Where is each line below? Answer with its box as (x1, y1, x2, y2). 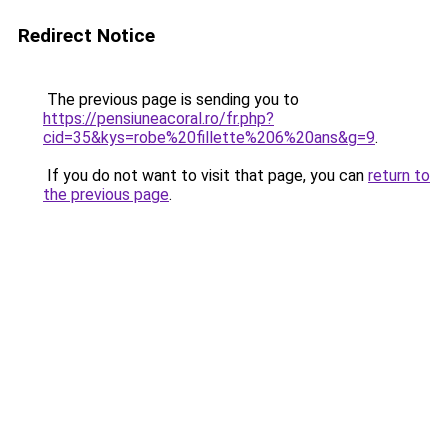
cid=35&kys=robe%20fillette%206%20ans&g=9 (43, 128, 375, 147)
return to (368, 166, 430, 185)
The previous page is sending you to (43, 90, 299, 109)
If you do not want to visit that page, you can (43, 166, 368, 185)
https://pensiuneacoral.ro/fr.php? (43, 109, 274, 128)
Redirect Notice (18, 24, 155, 47)
